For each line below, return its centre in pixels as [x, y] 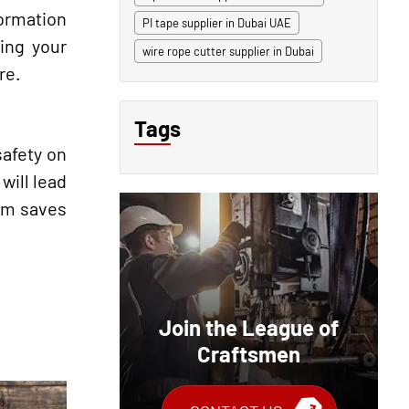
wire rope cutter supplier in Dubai [228, 51]
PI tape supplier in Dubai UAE [217, 23]
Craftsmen [249, 354]
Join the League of [249, 328]
